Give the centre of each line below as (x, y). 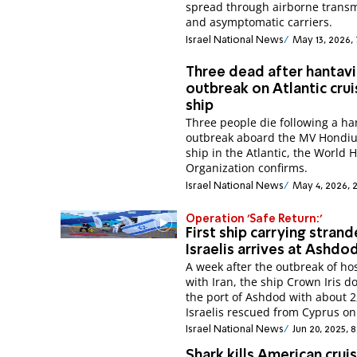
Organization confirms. (247, 168)
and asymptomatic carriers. (259, 22)
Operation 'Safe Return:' (254, 220)
